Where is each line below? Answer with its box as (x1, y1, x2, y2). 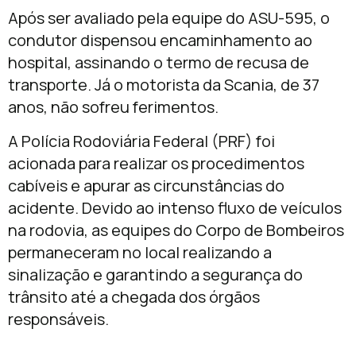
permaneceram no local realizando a (8, 241, 272, 263)
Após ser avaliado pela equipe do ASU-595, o (8, 7, 330, 29)
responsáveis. (8, 308, 109, 330)
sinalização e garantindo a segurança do (8, 263, 303, 285)
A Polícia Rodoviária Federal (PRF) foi (8, 130, 275, 152)
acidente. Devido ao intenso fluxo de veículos (8, 196, 342, 219)
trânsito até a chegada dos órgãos (8, 285, 260, 308)
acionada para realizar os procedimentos (8, 152, 304, 174)
